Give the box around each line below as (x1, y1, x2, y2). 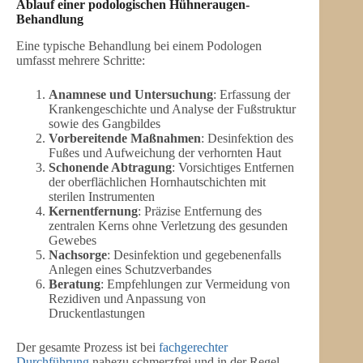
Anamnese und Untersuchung (49, 88, 213, 102)
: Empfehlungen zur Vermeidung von (100, 277, 290, 292)
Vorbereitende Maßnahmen (49, 131, 201, 146)
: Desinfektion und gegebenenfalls (107, 248, 281, 263)
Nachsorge (49, 248, 107, 263)
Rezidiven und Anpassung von (49, 292, 206, 306)
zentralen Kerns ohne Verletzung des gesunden (49, 219, 288, 233)
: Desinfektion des (201, 131, 293, 146)
